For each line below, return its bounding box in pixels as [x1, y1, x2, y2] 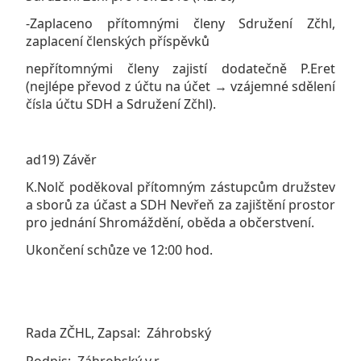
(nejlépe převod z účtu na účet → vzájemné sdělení [26, 77, 335, 96]
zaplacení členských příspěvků [26, 31, 210, 50]
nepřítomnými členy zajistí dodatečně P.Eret [26, 60, 335, 78]
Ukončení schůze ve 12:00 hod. [26, 241, 213, 259]
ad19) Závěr [26, 150, 97, 168]
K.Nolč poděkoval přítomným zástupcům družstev [26, 178, 335, 197]
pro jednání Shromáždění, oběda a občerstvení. [26, 214, 314, 232]
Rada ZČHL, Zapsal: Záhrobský [26, 324, 211, 342]
